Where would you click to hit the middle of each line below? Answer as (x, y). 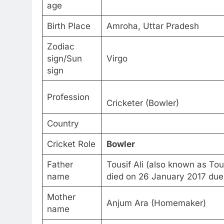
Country (63, 124)
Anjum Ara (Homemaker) (156, 203)
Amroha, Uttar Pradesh (152, 26)
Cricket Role (71, 144)
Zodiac (60, 47)
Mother (61, 197)
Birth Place (68, 26)
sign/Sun (64, 59)
